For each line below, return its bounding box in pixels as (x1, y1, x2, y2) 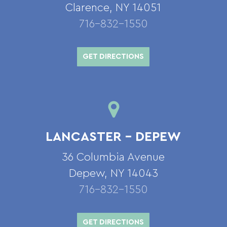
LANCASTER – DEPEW (46, 130, 181, 144)
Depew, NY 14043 (68, 168, 158, 179)
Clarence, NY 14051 (65, 2, 162, 14)
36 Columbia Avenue (62, 152, 165, 163)
